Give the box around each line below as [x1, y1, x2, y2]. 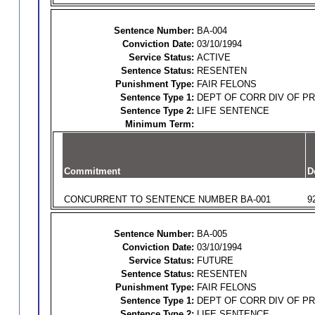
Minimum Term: [124, 119, 194, 129]
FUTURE [196, 255, 233, 266]
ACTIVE [196, 52, 231, 63]
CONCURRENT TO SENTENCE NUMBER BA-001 [63, 194, 271, 205]
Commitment [63, 166, 120, 176]
